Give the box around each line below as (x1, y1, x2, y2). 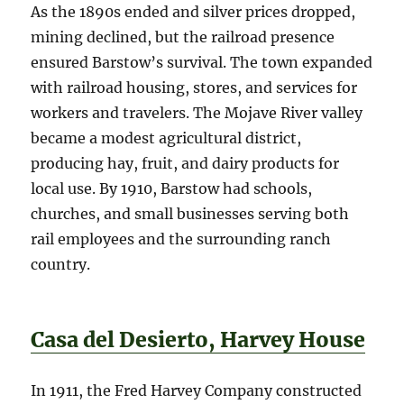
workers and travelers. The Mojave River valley (31, 104, 363, 123)
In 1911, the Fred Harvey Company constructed (31, 381, 363, 400)
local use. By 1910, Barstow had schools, (31, 179, 313, 198)
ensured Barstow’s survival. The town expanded (31, 53, 373, 72)
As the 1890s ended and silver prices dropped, (31, 3, 356, 22)
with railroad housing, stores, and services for (31, 78, 358, 97)
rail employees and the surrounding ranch (31, 230, 332, 249)
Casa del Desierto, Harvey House (31, 326, 366, 353)
